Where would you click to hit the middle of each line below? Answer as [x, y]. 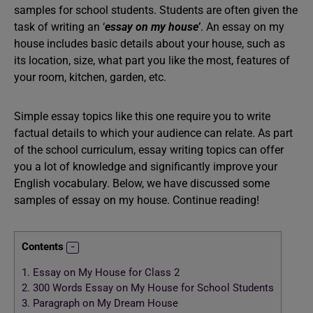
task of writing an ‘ [59, 27]
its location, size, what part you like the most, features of [152, 60]
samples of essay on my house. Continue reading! [137, 200]
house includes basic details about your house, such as [150, 44]
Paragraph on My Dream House [104, 304]
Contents [43, 247]
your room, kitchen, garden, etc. [90, 77]
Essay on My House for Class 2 [105, 273]
